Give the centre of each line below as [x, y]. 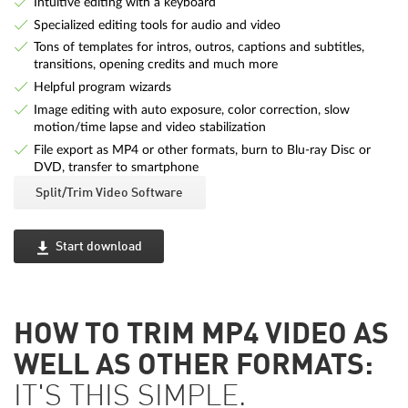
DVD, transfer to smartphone [116, 167]
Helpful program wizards [102, 87]
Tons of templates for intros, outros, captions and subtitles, [199, 47]
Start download [98, 247]
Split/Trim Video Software [110, 193]
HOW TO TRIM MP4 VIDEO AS [201, 336]
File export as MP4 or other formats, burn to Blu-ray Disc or [202, 149]
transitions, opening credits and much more [155, 65]
